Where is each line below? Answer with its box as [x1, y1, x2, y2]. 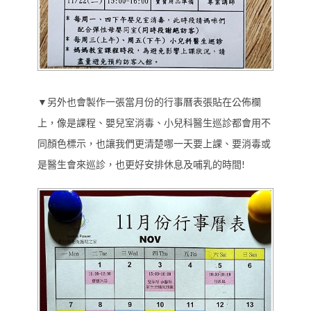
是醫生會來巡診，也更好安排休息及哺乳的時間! [37, 158, 245, 170]
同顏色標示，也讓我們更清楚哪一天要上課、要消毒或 [37, 137, 271, 149]
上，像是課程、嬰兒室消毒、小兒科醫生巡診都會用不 [37, 116, 271, 128]
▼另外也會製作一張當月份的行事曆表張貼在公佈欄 [37, 95, 261, 108]
